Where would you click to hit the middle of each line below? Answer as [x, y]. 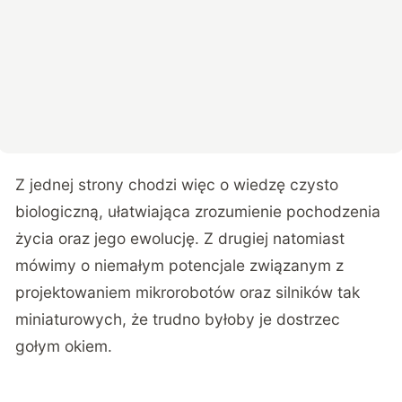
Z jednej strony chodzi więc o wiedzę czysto [177, 185]
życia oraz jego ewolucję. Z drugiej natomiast [180, 239]
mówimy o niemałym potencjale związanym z [180, 266]
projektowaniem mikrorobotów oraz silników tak [188, 293]
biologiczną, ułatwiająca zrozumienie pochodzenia [198, 212]
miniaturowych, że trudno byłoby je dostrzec [178, 319]
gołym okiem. [64, 346]
